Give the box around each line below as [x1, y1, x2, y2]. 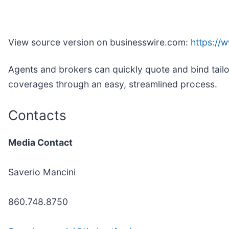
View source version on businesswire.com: [8, 36, 191, 48]
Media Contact [8, 137, 73, 148]
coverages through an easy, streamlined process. [8, 78, 217, 89]
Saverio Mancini [8, 167, 76, 178]
